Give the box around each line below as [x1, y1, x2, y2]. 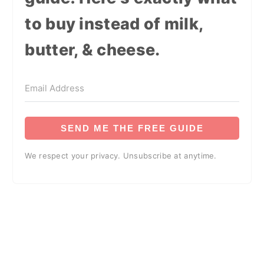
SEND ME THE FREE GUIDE [60, 123, 204, 134]
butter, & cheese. [25, 40, 160, 60]
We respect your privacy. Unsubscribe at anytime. [25, 151, 217, 161]
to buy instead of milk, [25, 14, 203, 34]
